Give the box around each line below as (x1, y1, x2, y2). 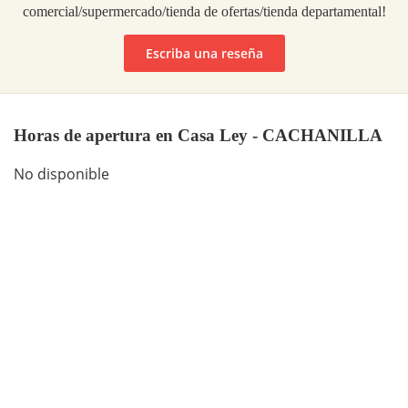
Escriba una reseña (145, 44, 263, 62)
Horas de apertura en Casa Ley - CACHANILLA (14, 125, 382, 145)
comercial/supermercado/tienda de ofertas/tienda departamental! (22, 3, 386, 19)
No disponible (14, 164, 109, 185)
